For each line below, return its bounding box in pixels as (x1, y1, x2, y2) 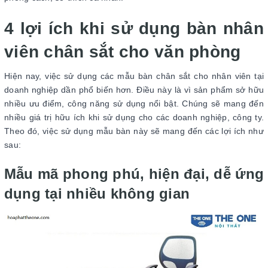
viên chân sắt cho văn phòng (4, 42, 241, 61)
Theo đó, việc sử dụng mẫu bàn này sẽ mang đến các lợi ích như (4, 126, 264, 136)
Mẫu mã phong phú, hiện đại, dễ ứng (4, 165, 264, 182)
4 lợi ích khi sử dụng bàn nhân (4, 19, 264, 38)
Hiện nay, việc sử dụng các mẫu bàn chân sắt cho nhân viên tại (4, 71, 264, 81)
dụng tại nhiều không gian (4, 185, 190, 202)
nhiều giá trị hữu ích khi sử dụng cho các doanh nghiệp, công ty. (4, 112, 264, 122)
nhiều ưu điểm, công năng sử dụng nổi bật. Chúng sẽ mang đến (4, 98, 264, 108)
